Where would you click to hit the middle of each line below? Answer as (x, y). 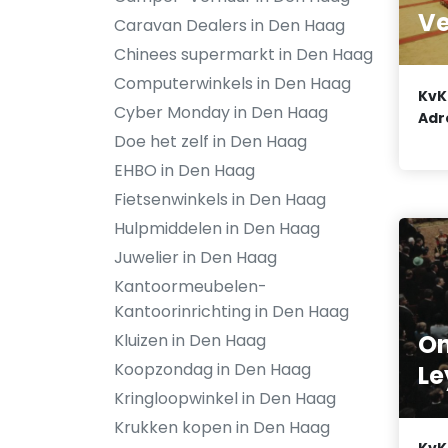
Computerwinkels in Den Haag (232, 83)
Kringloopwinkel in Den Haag (225, 398)
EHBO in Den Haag (184, 170)
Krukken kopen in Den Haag (222, 427)
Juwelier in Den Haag (195, 257)
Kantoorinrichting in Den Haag (231, 311)
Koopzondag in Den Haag (212, 369)
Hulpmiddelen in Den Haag (217, 228)
